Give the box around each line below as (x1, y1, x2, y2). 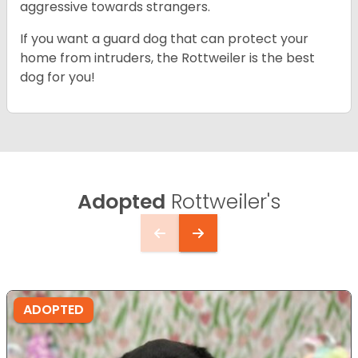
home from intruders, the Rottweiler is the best (20, 49, 315, 68)
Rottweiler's (165, 188, 280, 217)
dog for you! (20, 68, 95, 87)
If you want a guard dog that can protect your (20, 30, 308, 49)
